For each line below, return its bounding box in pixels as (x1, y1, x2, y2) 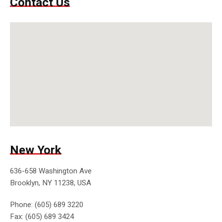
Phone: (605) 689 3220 (9, 199, 83, 211)
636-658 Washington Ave (9, 166, 92, 177)
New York (9, 142, 61, 160)
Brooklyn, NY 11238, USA (9, 177, 91, 189)
